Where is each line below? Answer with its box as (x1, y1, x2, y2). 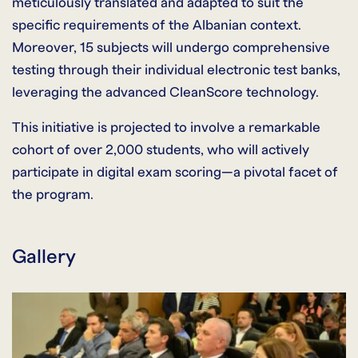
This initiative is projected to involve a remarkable (12, 120, 320, 134)
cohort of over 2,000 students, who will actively (12, 142, 309, 157)
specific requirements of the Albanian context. (12, 18, 301, 32)
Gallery (12, 247, 76, 266)
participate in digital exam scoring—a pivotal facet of (12, 165, 338, 179)
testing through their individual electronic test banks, (12, 62, 340, 77)
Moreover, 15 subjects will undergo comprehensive (12, 40, 330, 54)
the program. (12, 187, 93, 201)
